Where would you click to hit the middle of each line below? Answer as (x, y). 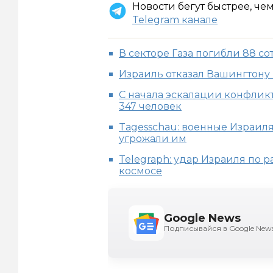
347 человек (150, 107)
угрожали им (153, 139)
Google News (202, 218)
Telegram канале (175, 20)
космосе (140, 171)
